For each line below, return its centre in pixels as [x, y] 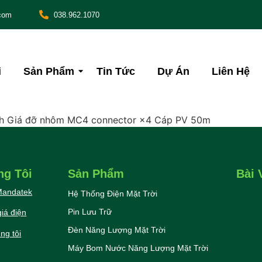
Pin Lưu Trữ [89, 212]
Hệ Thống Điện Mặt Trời [112, 194]
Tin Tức [116, 71]
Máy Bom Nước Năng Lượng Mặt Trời [138, 248]
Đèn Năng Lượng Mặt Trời [116, 230]
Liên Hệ [231, 71]
